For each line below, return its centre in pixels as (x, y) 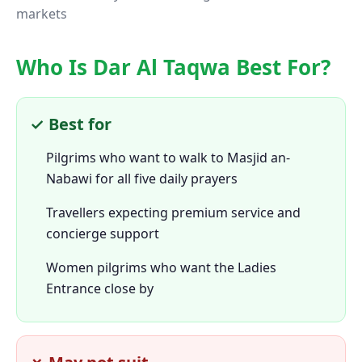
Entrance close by (100, 289)
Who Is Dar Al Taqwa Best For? (173, 67)
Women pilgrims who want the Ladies (161, 268)
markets (42, 14)
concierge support (103, 234)
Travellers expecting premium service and (173, 213)
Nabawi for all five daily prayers (142, 179)
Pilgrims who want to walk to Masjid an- (168, 158)
